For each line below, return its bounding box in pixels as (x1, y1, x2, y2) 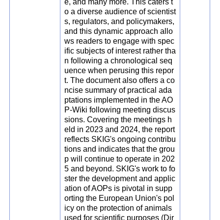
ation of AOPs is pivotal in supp (64, 184, 173, 193)
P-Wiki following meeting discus (64, 106, 176, 114)
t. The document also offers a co (64, 76, 175, 85)
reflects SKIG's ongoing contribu (64, 135, 176, 144)
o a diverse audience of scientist (64, 7, 176, 16)
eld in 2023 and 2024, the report (64, 125, 175, 134)
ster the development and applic (64, 174, 176, 183)
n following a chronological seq (64, 56, 173, 65)
